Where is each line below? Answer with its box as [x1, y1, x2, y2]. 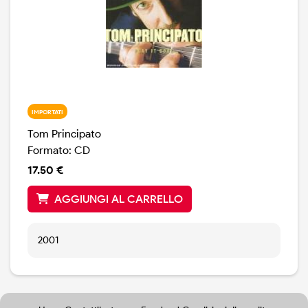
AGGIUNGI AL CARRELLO [54, 192, 183, 206]
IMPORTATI [31, 107, 63, 115]
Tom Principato [27, 127, 101, 141]
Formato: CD [27, 144, 90, 157]
